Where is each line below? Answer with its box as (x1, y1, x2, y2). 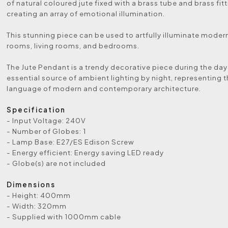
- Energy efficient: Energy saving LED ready (7, 148, 164, 157)
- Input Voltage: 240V (7, 116, 87, 125)
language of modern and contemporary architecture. (7, 84, 202, 93)
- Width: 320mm (7, 202, 67, 210)
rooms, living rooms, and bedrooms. (7, 41, 140, 50)
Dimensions (7, 180, 56, 189)
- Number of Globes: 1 (7, 127, 87, 135)
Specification (7, 105, 66, 114)
